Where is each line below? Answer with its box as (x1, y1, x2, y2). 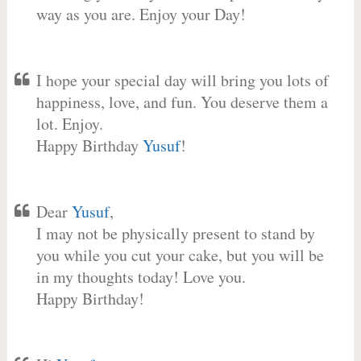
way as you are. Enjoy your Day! (35, 3, 246, 25)
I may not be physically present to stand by (35, 222, 315, 244)
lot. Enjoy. (35, 113, 103, 135)
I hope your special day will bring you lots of (35, 69, 329, 91)
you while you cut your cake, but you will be (35, 244, 324, 266)
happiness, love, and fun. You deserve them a (35, 91, 328, 113)
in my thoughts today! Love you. (35, 266, 246, 288)
